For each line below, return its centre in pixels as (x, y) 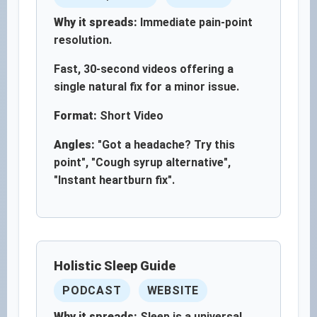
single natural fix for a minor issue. (146, 87)
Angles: (74, 145)
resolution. (83, 40)
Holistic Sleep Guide (115, 266)
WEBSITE (173, 290)
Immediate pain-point (195, 22)
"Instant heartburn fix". (114, 180)
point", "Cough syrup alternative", (142, 162)
